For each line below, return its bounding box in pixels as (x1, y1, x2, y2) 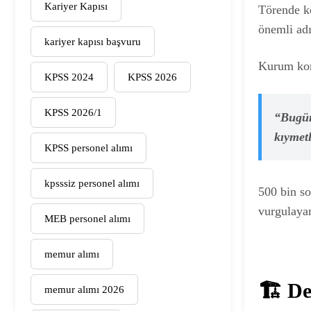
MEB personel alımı (44, 212, 131, 224)
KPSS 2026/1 (44, 106, 102, 118)
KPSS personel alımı (44, 142, 133, 153)
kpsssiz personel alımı (44, 177, 140, 189)
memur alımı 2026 (44, 283, 124, 295)
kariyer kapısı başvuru (44, 35, 141, 47)
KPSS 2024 (44, 71, 94, 83)
